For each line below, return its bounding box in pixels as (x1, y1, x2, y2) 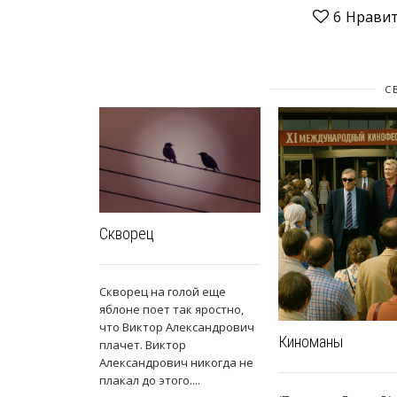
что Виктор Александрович (99, 319, 254, 336)
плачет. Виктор (99, 337, 186, 354)
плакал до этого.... (99, 372, 200, 389)
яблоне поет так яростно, (99, 301, 244, 318)
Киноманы (278, 332, 343, 352)
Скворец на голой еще (99, 284, 226, 300)
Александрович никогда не (99, 354, 253, 371)
